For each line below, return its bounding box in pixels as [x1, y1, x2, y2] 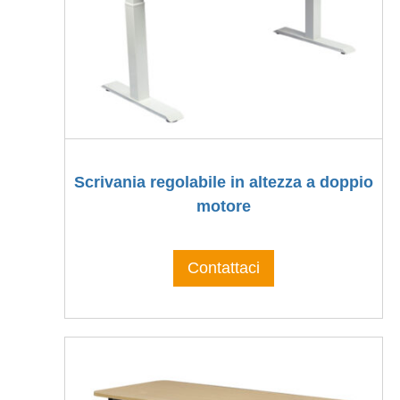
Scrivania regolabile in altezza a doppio [73, 173, 373, 192]
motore [196, 197, 251, 216]
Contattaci [187, 259, 260, 278]
